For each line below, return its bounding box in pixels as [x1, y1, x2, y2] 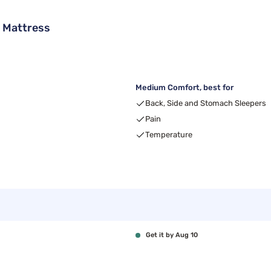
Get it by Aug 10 [146, 231, 198, 240]
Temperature [145, 130, 192, 140]
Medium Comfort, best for [135, 83, 233, 93]
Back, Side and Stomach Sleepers [145, 99, 266, 108]
